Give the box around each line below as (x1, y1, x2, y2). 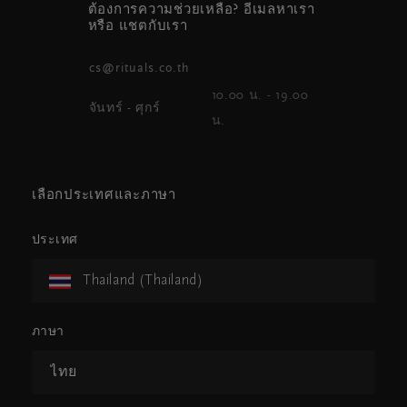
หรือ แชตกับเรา (87, 19, 188, 34)
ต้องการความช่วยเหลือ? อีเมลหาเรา (87, 3, 315, 17)
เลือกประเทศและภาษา (32, 188, 176, 203)
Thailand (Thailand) (83, 273, 203, 288)
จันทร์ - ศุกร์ (88, 102, 161, 115)
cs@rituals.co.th (88, 62, 190, 75)
